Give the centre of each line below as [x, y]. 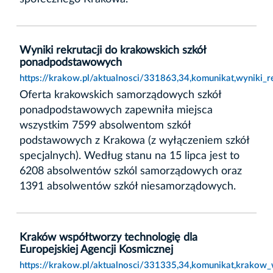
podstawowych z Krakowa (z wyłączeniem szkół [134, 140]
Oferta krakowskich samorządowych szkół [120, 95]
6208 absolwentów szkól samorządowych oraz [131, 171]
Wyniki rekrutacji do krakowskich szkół [113, 50]
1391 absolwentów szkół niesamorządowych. [128, 186]
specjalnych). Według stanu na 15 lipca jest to [129, 156]
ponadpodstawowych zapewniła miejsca [116, 110]
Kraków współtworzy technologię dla [108, 237]
